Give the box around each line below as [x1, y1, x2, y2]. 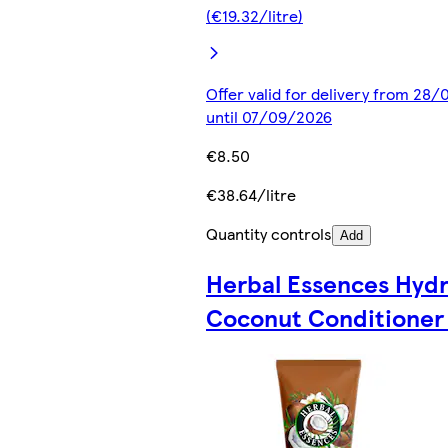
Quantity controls [206, 222, 332, 246]
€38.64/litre [206, 183, 296, 207]
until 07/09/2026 [206, 105, 332, 129]
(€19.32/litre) [206, 4, 303, 28]
